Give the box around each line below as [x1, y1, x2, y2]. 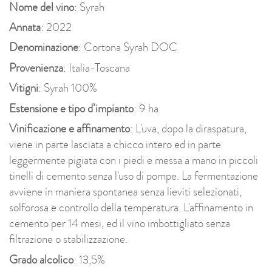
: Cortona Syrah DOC [78, 39, 177, 56]
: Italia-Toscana [63, 59, 130, 76]
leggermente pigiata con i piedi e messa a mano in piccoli [9, 152, 258, 169]
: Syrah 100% [38, 80, 97, 97]
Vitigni [9, 80, 38, 97]
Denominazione [9, 39, 78, 56]
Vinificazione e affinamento [9, 121, 130, 137]
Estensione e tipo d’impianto [9, 100, 134, 117]
